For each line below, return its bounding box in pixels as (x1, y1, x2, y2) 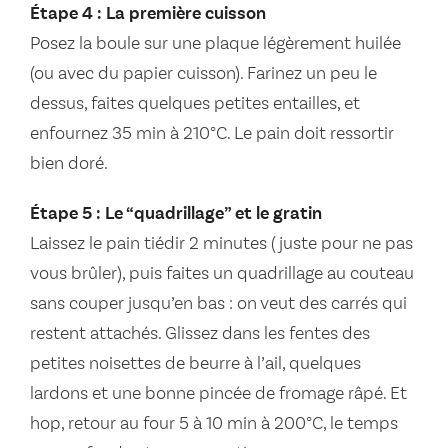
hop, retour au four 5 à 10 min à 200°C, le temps (30, 414, 398, 433)
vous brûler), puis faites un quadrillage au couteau (30, 264, 414, 283)
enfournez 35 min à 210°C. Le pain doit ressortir (30, 124, 394, 143)
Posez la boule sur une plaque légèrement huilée (30, 34, 401, 53)
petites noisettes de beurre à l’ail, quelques (30, 354, 361, 373)
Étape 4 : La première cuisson (30, 4, 266, 23)
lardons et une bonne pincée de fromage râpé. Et (30, 384, 407, 403)
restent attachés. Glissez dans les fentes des (30, 324, 370, 343)
